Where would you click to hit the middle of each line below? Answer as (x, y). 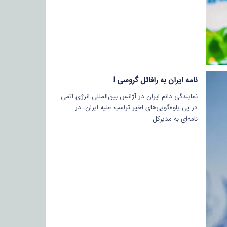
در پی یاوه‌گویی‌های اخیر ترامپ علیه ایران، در (136, 108)
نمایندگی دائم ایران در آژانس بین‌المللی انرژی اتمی (129, 97)
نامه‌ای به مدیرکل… (173, 119)
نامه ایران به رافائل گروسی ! (155, 80)
